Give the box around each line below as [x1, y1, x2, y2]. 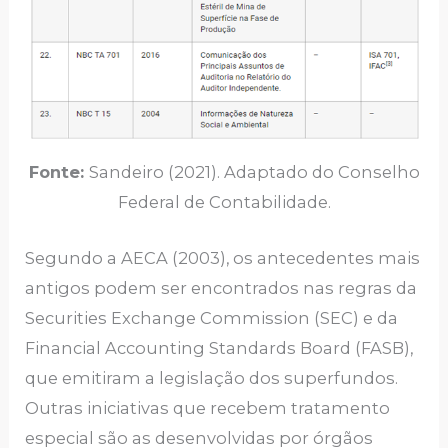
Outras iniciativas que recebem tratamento [25, 397, 391, 418]
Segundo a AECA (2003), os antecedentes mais [25, 247, 421, 268]
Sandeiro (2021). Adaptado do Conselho [88, 161, 420, 182]
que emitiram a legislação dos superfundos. [25, 367, 399, 388]
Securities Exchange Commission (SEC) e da [25, 307, 399, 328]
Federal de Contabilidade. [117, 191, 331, 212]
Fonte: [28, 161, 89, 182]
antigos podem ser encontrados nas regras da [25, 277, 418, 298]
